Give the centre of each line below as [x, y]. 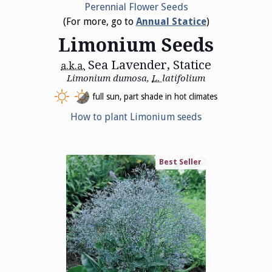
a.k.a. [73, 66]
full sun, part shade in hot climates [155, 96]
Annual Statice [171, 21]
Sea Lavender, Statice [148, 65]
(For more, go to [99, 21]
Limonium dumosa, [109, 78]
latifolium [184, 78]
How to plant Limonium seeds [136, 117]
